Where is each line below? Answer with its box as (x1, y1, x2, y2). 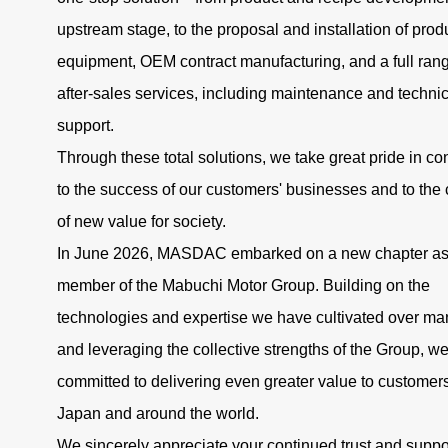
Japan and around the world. (57, 405, 259, 422)
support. (57, 117, 114, 134)
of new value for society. (57, 213, 226, 230)
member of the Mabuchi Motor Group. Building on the (57, 277, 430, 294)
